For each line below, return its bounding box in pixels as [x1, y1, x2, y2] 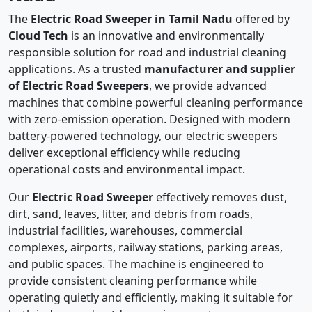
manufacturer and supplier [144, 61, 295, 77]
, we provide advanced [149, 78, 267, 94]
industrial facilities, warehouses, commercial [8, 223, 242, 239]
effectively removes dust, [153, 189, 287, 205]
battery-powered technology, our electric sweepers [8, 128, 278, 144]
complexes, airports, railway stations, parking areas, [8, 240, 283, 256]
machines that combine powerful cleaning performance [8, 95, 303, 111]
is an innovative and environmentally [68, 28, 264, 44]
